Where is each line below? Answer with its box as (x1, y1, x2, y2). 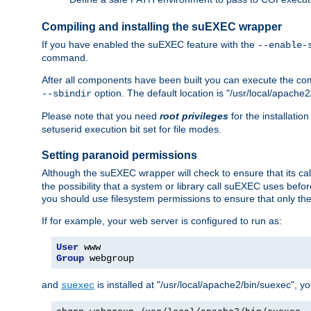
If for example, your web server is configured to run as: (42, 215, 282, 226)
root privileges (160, 110, 228, 121)
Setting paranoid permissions (42, 149, 197, 162)
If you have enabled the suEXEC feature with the (42, 38, 258, 50)
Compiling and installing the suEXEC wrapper (42, 21, 282, 33)
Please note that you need (42, 110, 160, 121)
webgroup (84, 252, 134, 264)
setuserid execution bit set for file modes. (42, 123, 221, 135)
